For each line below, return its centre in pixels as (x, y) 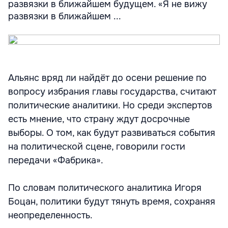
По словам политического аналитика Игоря (105, 188)
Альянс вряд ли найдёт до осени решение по (107, 78)
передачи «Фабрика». (56, 160)
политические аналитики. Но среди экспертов (110, 105)
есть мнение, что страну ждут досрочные (99, 119)
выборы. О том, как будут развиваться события (112, 133)
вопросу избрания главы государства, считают (112, 92)
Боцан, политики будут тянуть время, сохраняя (112, 202)
